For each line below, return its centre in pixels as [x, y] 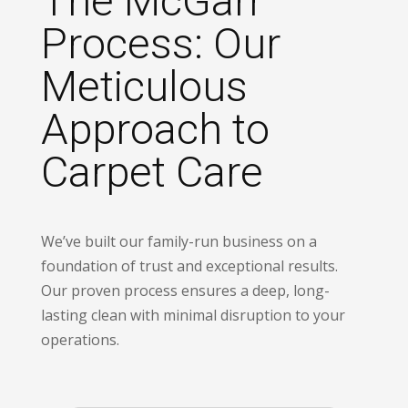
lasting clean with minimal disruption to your [193, 315]
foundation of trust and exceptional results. [189, 265]
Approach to [155, 128]
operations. [80, 339]
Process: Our [160, 43]
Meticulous [144, 86]
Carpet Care [152, 171]
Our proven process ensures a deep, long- [185, 290]
